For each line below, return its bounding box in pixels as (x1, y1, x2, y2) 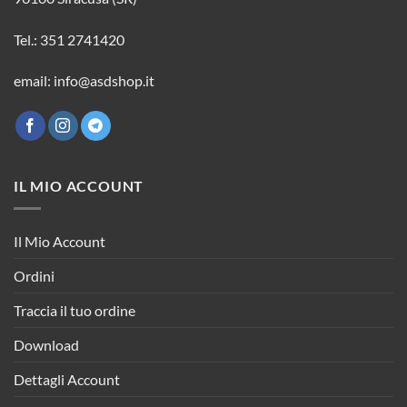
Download (14, 336, 79, 354)
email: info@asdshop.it (14, 72, 154, 90)
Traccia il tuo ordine (14, 302, 135, 320)
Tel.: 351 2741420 (14, 30, 124, 48)
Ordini (14, 267, 55, 285)
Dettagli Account (14, 371, 120, 389)
